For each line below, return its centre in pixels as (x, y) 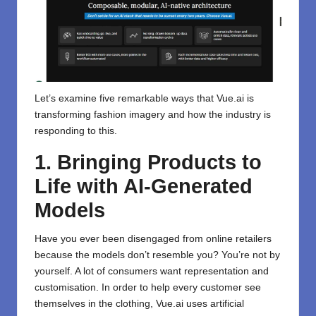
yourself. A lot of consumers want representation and (152, 272)
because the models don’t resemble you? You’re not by (157, 255)
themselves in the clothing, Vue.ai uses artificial (139, 304)
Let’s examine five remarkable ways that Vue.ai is (144, 99)
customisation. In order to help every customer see (148, 288)
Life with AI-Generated (144, 187)
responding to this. (76, 131)
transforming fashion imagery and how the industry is (153, 115)
